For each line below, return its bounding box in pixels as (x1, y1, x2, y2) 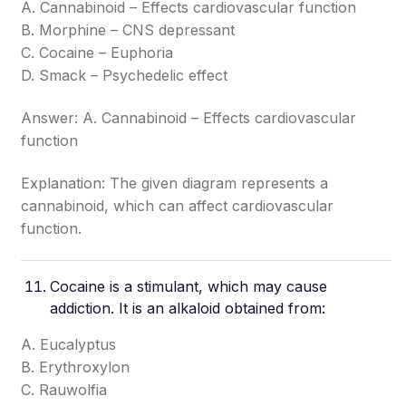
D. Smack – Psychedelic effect (21, 66, 228, 84)
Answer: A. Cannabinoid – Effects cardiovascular (21, 109, 357, 127)
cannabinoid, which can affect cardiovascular (21, 197, 334, 215)
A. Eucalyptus (21, 335, 117, 353)
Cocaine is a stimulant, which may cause (50, 277, 328, 295)
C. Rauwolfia (21, 381, 108, 399)
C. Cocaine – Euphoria (21, 43, 174, 62)
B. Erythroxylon (21, 358, 130, 376)
